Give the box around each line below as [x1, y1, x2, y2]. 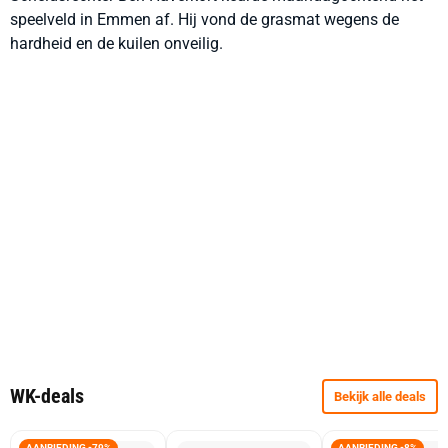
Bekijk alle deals [334, 389, 426, 404]
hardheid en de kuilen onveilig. [10, 34, 223, 53]
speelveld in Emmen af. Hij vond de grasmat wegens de [10, 10, 399, 29]
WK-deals [10, 384, 84, 408]
